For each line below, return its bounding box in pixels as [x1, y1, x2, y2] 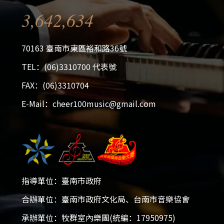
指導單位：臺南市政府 [21, 174, 101, 187]
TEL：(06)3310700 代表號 [21, 60, 116, 72]
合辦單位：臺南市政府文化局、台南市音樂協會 [21, 193, 189, 205]
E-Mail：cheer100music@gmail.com [21, 97, 156, 109]
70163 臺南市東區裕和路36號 [21, 42, 127, 54]
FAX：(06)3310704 [21, 79, 89, 91]
